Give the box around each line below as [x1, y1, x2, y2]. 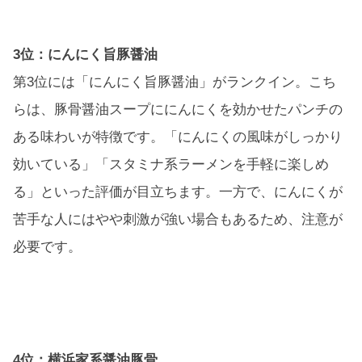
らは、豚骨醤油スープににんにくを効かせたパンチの [13, 102, 343, 118]
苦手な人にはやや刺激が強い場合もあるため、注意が [13, 212, 343, 228]
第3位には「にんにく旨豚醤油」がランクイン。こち [13, 74, 336, 90]
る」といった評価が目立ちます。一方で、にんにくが [13, 184, 343, 200]
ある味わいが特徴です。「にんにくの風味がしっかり [13, 129, 343, 145]
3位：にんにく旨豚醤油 [13, 47, 158, 63]
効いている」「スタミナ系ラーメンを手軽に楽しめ [13, 157, 329, 173]
